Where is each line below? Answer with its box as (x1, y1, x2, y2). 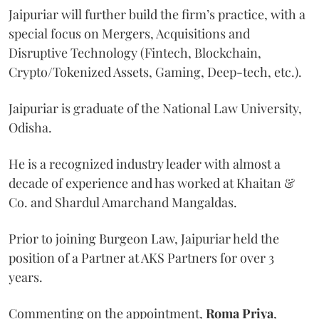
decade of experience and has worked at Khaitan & (9, 174, 295, 192)
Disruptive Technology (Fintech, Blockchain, (9, 43, 261, 61)
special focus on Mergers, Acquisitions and (9, 24, 250, 42)
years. (9, 268, 43, 286)
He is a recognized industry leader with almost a (9, 155, 281, 172)
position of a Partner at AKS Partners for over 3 (9, 249, 274, 266)
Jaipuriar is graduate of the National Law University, (9, 99, 302, 117)
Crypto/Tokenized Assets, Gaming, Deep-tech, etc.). (9, 63, 302, 80)
